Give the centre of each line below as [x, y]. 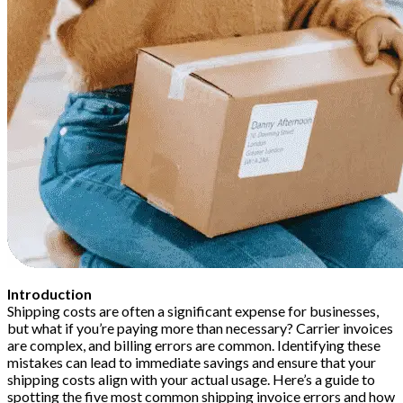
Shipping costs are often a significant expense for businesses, [193, 311]
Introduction [49, 294]
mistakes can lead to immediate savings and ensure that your [192, 363]
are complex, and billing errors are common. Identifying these [194, 345]
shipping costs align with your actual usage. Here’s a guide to [191, 380]
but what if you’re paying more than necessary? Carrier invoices [200, 328]
